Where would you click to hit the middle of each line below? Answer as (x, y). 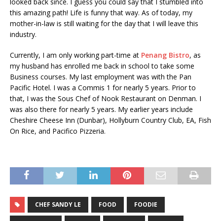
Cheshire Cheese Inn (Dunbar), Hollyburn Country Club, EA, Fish (110, 120)
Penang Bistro (165, 55)
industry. (23, 35)
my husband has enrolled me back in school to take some (102, 66)
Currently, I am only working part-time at (75, 55)
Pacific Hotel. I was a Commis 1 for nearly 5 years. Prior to (103, 88)
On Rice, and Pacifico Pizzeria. (58, 131)
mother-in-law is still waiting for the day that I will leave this (104, 24)
